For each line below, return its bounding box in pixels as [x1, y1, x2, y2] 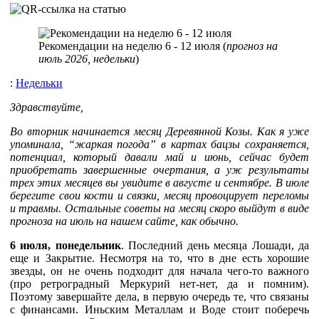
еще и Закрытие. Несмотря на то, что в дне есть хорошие [10, 251, 309, 264]
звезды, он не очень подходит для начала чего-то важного [10, 264, 309, 277]
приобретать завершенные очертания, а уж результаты [10, 163, 309, 176]
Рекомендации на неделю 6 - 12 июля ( [38, 39, 226, 52]
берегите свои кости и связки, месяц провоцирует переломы [10, 189, 309, 202]
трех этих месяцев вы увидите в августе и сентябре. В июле [10, 176, 309, 189]
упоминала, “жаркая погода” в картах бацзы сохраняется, [10, 137, 309, 150]
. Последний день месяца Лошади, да [120, 239, 310, 251]
